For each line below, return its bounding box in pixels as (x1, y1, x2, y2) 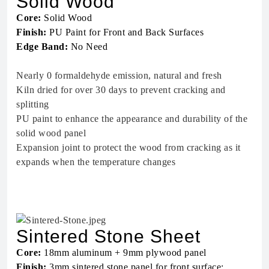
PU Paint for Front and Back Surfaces (46, 26, 204, 37)
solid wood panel (16, 127, 86, 138)
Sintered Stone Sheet (16, 226, 201, 247)
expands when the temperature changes (16, 156, 175, 167)
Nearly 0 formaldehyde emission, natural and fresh (16, 70, 222, 80)
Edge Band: (16, 41, 68, 52)
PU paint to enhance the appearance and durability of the (16, 113, 247, 124)
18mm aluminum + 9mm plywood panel (41, 247, 207, 258)
